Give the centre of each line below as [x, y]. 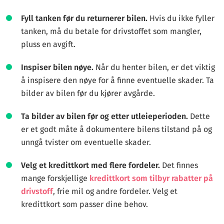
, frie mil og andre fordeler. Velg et [115, 191]
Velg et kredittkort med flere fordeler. [90, 165]
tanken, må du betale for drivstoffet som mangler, [111, 31]
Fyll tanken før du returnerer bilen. [84, 18]
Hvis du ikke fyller [181, 18]
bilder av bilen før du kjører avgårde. [88, 93]
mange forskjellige [55, 178]
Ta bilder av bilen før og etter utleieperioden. [104, 116]
